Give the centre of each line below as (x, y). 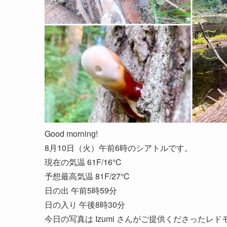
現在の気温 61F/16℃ (83, 162)
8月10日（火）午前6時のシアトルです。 (119, 147)
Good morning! (71, 133)
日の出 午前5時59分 (81, 190)
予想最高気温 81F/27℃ (87, 176)
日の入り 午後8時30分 (85, 204)
